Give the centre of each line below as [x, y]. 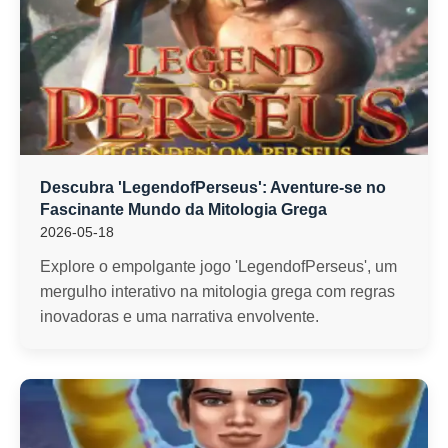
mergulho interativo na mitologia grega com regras [217, 291]
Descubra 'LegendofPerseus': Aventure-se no [213, 187]
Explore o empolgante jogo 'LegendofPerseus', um [218, 266]
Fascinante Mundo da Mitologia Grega [183, 209]
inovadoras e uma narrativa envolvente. [179, 316]
